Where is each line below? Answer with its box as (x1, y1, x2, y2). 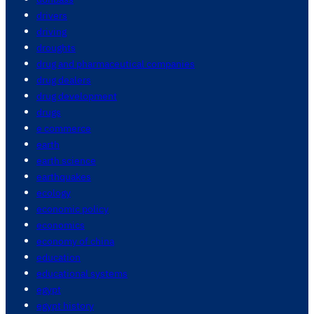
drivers (36, 8, 67, 22)
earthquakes (36, 170, 91, 184)
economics (36, 218, 85, 232)
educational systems (36, 266, 128, 280)
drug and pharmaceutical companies (36, 57, 195, 71)
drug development (36, 89, 117, 103)
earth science (36, 153, 96, 168)
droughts (36, 41, 76, 55)
